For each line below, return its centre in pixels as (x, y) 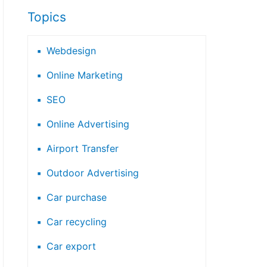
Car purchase (77, 197)
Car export (71, 246)
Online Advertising (88, 124)
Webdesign (71, 50)
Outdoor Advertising (93, 173)
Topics (47, 17)
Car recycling (77, 221)
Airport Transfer (83, 148)
